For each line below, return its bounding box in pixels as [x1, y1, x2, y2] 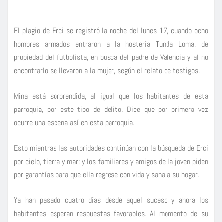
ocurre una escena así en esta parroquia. [14, 117, 134, 128]
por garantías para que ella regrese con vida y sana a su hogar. [14, 169, 199, 180]
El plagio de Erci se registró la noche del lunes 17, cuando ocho [14, 25, 208, 36]
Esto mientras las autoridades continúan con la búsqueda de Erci [14, 143, 208, 154]
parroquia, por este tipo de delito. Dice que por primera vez [14, 104, 208, 115]
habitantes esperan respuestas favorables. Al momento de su [14, 208, 208, 219]
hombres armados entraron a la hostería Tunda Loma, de [14, 39, 208, 50]
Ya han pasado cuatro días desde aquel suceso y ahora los [14, 195, 208, 206]
